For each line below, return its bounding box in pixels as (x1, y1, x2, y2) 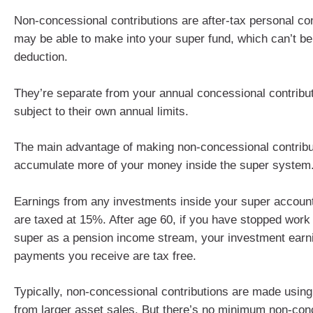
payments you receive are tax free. (14, 249, 196, 263)
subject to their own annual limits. (14, 104, 189, 118)
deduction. (14, 50, 68, 64)
